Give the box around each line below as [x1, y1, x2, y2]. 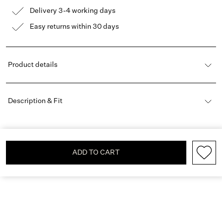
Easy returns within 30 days [30, 23, 119, 31]
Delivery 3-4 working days [30, 7, 115, 15]
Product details [8, 61, 57, 69]
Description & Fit [8, 98, 62, 105]
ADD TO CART [72, 149, 120, 157]
